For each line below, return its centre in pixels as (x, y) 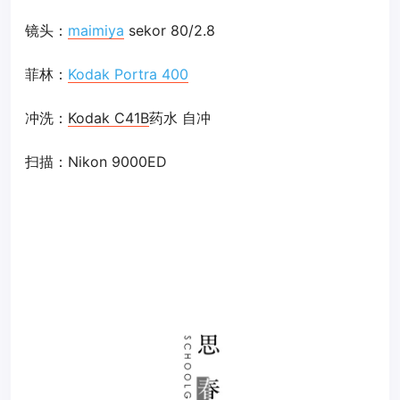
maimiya (96, 30)
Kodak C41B (108, 118)
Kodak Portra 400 (128, 74)
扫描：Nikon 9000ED (96, 162)
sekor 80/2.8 (170, 30)
